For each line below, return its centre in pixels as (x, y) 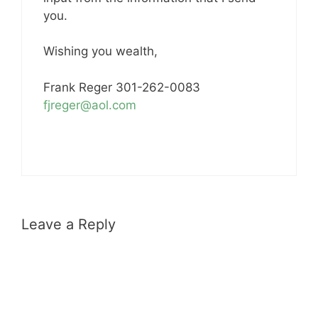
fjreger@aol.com (90, 105)
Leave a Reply (68, 224)
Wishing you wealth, (100, 51)
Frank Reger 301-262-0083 (122, 87)
